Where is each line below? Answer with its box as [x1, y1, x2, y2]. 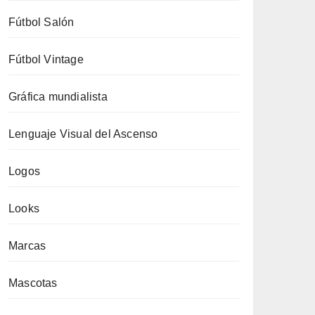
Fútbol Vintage [8, 53, 84, 65]
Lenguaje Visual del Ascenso [8, 128, 158, 140]
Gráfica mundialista [8, 91, 108, 103]
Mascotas [8, 277, 58, 289]
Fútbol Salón [8, 16, 75, 28]
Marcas [8, 240, 46, 252]
